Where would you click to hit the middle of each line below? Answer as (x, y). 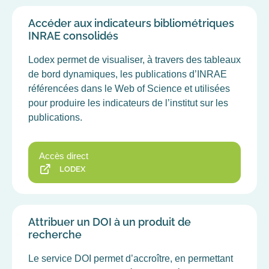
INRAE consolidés (73, 35)
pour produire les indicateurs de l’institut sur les (128, 103)
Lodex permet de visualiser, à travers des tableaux (134, 59)
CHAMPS (33, 19)
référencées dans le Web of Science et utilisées (129, 88)
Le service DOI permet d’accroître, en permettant (131, 258)
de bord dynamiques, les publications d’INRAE (128, 74)
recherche (55, 234)
